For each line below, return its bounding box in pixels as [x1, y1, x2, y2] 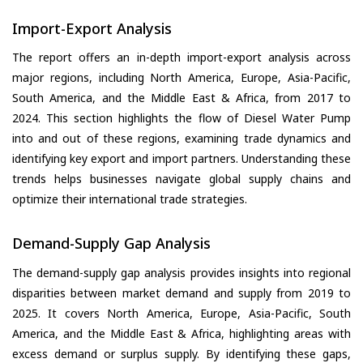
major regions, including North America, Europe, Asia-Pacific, [12, 70, 351, 86]
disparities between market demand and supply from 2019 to [12, 284, 351, 301]
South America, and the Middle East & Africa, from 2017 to [12, 90, 351, 106]
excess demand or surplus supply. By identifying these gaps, [12, 345, 351, 361]
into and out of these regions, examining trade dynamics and [12, 130, 351, 147]
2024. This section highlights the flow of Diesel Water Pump [12, 110, 351, 126]
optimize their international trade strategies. [12, 191, 247, 207]
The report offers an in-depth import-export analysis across [12, 49, 351, 66]
